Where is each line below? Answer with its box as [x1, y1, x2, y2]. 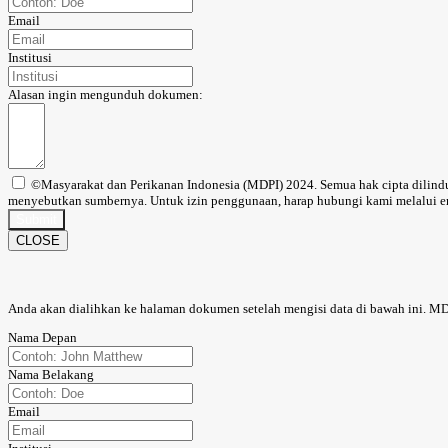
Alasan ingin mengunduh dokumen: [8, 86, 203, 102]
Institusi [8, 49, 52, 65]
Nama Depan [8, 330, 77, 346]
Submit [16, 211, 57, 227]
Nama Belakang [8, 367, 94, 383]
